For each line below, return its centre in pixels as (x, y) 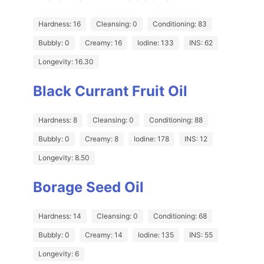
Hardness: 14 (60, 216)
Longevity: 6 (59, 254)
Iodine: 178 (151, 139)
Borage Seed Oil (88, 187)
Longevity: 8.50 (64, 158)
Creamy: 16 (103, 43)
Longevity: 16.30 (66, 62)
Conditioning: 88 (176, 120)
